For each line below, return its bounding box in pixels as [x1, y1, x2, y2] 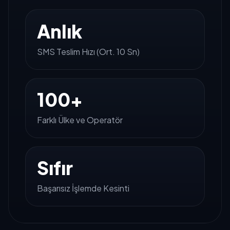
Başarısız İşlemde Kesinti [36, 183, 129, 194]
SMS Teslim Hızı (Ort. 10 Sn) [36, 46, 140, 57]
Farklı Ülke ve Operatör [36, 114, 123, 126]
